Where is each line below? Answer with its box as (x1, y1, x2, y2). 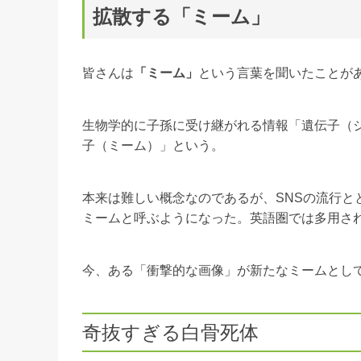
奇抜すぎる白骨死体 (82, 322, 259, 343)
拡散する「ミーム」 (93, 6, 270, 27)
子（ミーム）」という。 (82, 139, 224, 152)
